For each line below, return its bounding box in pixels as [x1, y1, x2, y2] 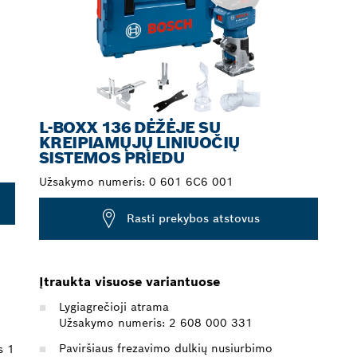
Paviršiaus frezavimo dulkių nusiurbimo [59, 340, 273, 355]
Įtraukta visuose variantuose [39, 273, 220, 290]
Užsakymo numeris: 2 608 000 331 [59, 315, 253, 330]
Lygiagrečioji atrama [59, 299, 169, 314]
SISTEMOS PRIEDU [39, 147, 184, 168]
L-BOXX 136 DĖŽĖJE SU [39, 116, 220, 138]
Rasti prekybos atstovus [127, 211, 260, 226]
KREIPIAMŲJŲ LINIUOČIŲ [39, 131, 240, 153]
